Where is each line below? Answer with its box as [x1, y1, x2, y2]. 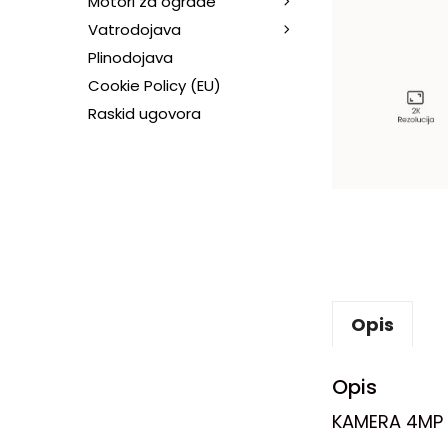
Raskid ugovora [88, 102, 201, 124]
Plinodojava [88, 46, 173, 68]
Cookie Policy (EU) [88, 74, 221, 96]
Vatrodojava [88, 18, 181, 40]
